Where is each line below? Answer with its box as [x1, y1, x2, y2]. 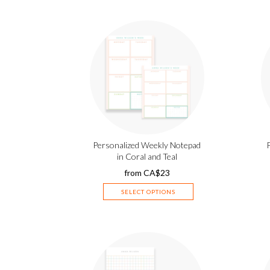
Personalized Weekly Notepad [93, 140, 201, 150]
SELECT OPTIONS [121, 188, 175, 195]
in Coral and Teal [116, 151, 177, 162]
